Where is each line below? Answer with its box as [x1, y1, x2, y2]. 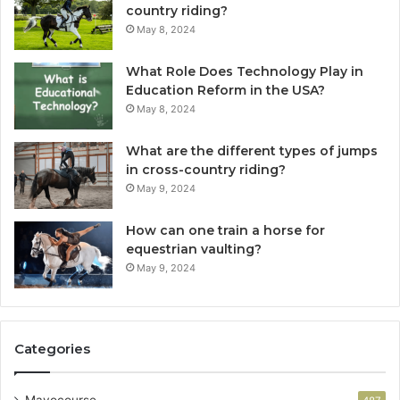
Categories [14, 339, 90, 357]
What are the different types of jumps [126, 142, 378, 159]
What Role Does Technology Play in [126, 62, 363, 79]
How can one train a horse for [126, 221, 325, 238]
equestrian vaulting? [126, 240, 262, 257]
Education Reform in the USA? [126, 81, 325, 98]
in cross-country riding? [126, 161, 286, 178]
